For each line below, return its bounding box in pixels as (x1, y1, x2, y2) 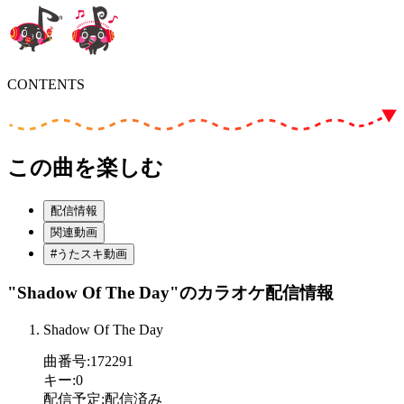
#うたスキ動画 (50, 246, 127, 261)
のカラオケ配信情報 (179, 283, 334, 303)
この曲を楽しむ (7, 155, 163, 179)
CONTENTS (7, 76, 85, 92)
